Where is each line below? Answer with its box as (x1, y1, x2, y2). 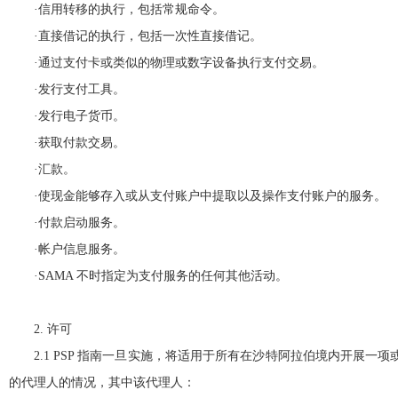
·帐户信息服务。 (34, 243, 125, 256)
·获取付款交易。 (34, 136, 125, 149)
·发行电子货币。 (34, 109, 125, 123)
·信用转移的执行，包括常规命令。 (34, 3, 225, 16)
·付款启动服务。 (34, 216, 125, 229)
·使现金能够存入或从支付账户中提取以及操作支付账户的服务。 (34, 189, 386, 203)
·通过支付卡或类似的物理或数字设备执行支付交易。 (34, 56, 324, 69)
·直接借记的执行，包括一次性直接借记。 (34, 29, 262, 43)
